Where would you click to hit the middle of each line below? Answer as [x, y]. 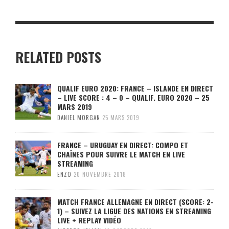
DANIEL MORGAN [79, 118]
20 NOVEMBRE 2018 [100, 174]
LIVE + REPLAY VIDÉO [89, 220]
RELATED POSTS [58, 57]
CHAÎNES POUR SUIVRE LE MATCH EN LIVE [121, 154]
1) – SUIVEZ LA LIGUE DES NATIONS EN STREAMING [134, 211]
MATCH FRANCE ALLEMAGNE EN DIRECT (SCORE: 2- [135, 202]
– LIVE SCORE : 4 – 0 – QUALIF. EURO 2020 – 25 [133, 97]
